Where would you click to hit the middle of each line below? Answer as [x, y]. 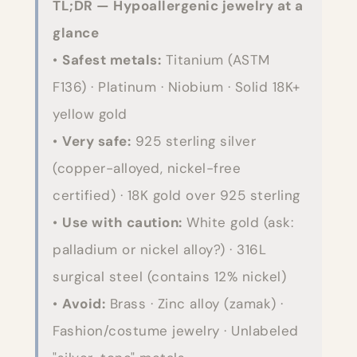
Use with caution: [122, 223]
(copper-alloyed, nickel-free [147, 169]
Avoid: [84, 304]
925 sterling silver [193, 141]
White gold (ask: [237, 223]
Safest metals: [112, 60]
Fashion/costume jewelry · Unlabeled [176, 331]
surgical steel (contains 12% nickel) [169, 277]
